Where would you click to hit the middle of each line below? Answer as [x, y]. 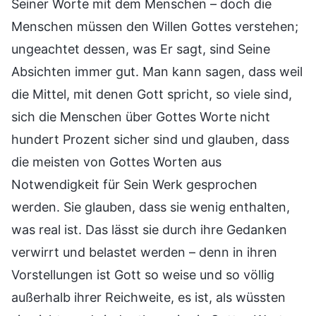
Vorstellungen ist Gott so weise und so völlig [143, 274]
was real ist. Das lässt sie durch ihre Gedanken [149, 229]
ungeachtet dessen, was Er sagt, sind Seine [141, 49]
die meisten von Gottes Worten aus [116, 162]
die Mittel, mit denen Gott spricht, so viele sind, [152, 94]
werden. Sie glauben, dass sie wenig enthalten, [151, 207]
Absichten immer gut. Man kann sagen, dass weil [157, 71]
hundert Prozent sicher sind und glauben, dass [150, 139]
